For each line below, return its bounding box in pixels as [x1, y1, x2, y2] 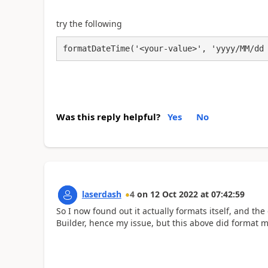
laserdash [81, 188, 121, 200]
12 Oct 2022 [150, 188, 198, 200]
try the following [56, 18, 122, 30]
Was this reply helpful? [56, 111, 160, 123]
